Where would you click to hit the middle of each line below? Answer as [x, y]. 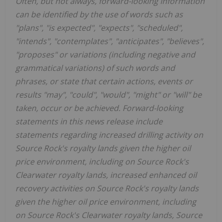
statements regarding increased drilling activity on [109, 135]
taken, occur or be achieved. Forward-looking [99, 108]
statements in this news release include [89, 121]
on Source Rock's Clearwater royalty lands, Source [109, 215]
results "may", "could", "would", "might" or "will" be [109, 94]
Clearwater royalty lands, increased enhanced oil [106, 175]
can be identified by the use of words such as [99, 14]
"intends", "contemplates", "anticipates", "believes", [110, 41]
